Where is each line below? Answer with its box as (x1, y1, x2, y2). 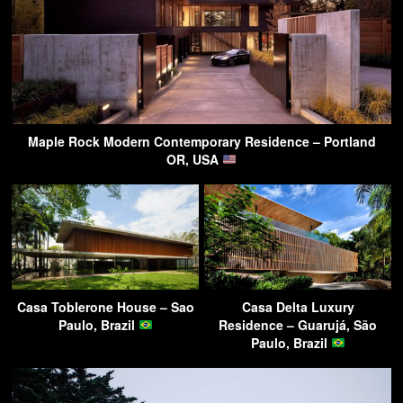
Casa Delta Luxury (241, 297, 354, 316)
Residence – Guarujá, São (219, 315, 377, 334)
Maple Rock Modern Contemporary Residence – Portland (27, 131, 376, 150)
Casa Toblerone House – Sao (16, 297, 194, 316)
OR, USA (166, 149, 223, 168)
